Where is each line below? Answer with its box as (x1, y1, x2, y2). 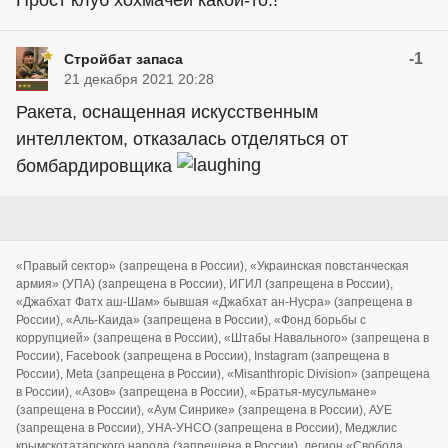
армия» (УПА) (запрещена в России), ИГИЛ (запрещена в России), (16, 277, 393, 291)
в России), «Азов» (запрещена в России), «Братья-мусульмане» (16, 385, 377, 399)
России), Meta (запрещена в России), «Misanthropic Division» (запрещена (16, 367, 430, 381)
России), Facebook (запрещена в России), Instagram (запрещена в (16, 349, 389, 363)
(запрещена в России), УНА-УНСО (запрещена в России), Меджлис (16, 421, 397, 435)
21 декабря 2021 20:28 (64, 71, 214, 87)
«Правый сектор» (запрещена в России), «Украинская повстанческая (16, 259, 409, 273)
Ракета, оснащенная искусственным (16, 102, 318, 122)
